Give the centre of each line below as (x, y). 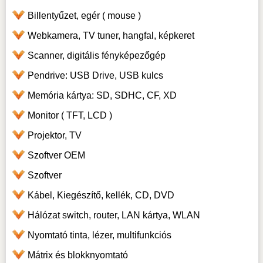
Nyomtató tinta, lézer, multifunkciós (99, 235)
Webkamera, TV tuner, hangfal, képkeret (111, 36)
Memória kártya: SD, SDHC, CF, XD (102, 96)
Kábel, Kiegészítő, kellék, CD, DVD (101, 195)
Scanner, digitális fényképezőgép (96, 56)
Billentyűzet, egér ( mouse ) (84, 16)
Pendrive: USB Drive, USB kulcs (95, 76)
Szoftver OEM (56, 156)
